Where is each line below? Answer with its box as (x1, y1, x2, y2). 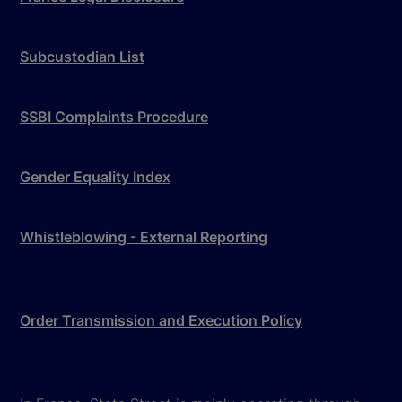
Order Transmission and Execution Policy (20, 310, 302, 329)
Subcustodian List (20, 47, 144, 66)
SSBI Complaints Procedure (20, 107, 208, 126)
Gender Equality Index (20, 167, 170, 186)
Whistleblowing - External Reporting (20, 227, 267, 246)
